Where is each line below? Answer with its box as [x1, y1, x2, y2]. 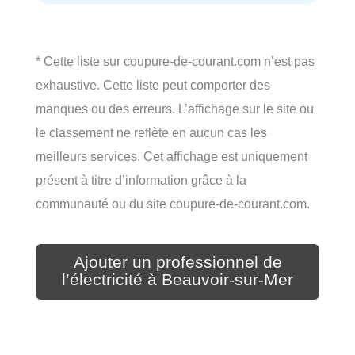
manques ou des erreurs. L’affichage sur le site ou [36, 101, 314, 116]
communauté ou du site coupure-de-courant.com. [36, 196, 310, 211]
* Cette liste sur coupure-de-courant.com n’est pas [36, 53, 315, 68]
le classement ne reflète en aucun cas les [36, 124, 267, 139]
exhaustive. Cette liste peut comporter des [36, 77, 270, 92]
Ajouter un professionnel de [73, 252, 282, 272]
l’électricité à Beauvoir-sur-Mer [62, 269, 293, 289]
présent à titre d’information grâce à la [36, 172, 246, 187]
